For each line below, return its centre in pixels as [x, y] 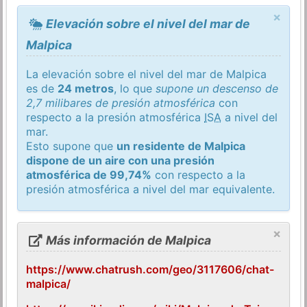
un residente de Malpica [181, 146]
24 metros [86, 88]
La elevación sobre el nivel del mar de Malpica [147, 74]
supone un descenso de [217, 88]
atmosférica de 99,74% [89, 174]
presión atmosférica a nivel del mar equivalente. [151, 189]
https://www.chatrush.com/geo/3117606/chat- [150, 269]
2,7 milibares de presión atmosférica [121, 102]
